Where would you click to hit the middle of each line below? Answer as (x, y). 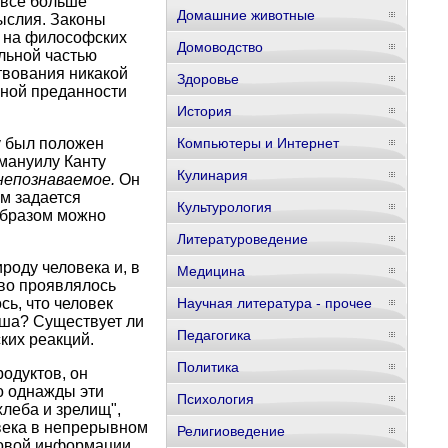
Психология (215, 399)
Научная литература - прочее (274, 303)
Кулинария (212, 175)
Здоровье (207, 79)
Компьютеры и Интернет (257, 143)
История (204, 111)
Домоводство (219, 47)
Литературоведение (242, 239)
